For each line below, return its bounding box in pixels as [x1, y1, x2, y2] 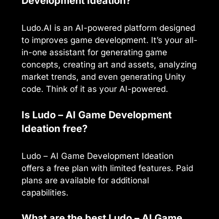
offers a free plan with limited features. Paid [22, 163, 193, 173]
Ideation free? [22, 122, 88, 134]
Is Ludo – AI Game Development [22, 109, 172, 121]
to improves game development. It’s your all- [22, 35, 197, 45]
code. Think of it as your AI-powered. [22, 84, 168, 94]
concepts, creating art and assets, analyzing [22, 60, 197, 70]
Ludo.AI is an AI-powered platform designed [22, 23, 195, 33]
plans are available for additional [22, 175, 149, 185]
